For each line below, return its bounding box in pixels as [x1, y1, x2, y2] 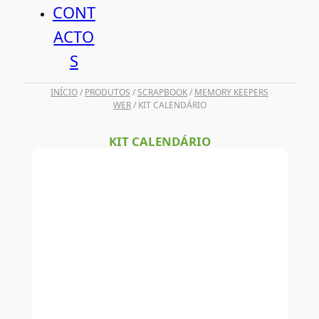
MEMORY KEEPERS [194, 86, 268, 99]
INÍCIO [51, 86, 78, 99]
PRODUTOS [85, 86, 130, 99]
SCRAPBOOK [137, 86, 187, 99]
